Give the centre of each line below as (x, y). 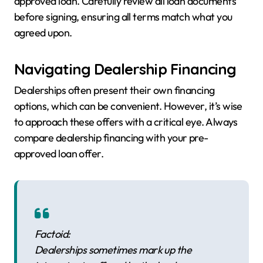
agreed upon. (43, 32)
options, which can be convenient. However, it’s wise (128, 106)
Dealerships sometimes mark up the (113, 250)
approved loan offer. (59, 154)
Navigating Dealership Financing (125, 68)
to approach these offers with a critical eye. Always (126, 122)
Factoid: (53, 234)
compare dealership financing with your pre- (111, 138)
